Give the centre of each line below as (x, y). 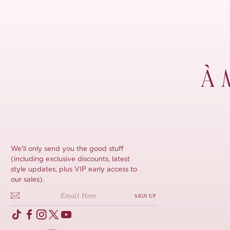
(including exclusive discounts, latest (71, 159)
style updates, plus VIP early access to (74, 170)
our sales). (28, 180)
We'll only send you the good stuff (68, 149)
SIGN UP (145, 196)
